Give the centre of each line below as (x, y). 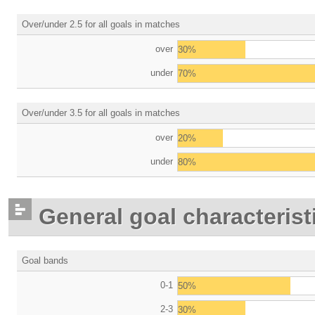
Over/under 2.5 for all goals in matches (101, 24)
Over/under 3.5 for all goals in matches (101, 113)
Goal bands (45, 261)
